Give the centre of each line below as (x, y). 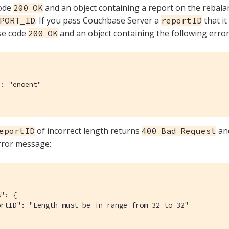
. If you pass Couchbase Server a (98, 20)
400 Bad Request (179, 131)
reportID (181, 20)
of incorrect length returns (88, 131)
